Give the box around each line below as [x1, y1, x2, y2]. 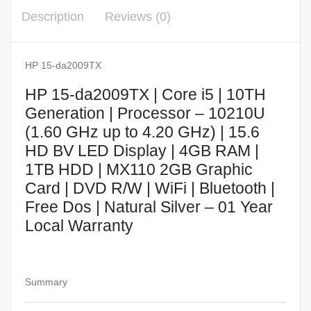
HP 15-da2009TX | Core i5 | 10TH [25, 85, 266, 104]
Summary [25, 276, 67, 287]
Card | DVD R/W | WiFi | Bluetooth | [25, 179, 275, 198]
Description [22, 10, 84, 24]
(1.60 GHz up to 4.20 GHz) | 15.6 [25, 123, 260, 142]
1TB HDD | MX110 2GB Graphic [25, 160, 253, 179]
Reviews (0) [105, 10, 171, 24]
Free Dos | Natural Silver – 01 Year [25, 198, 273, 217]
